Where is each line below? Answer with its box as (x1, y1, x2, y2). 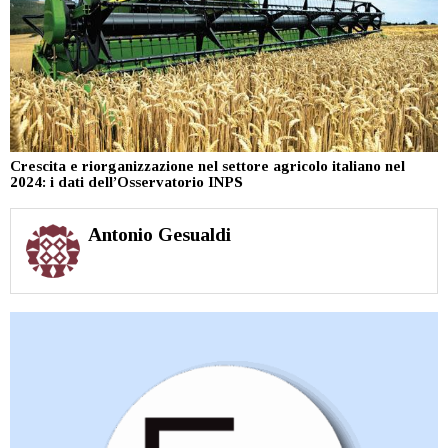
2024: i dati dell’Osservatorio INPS (10, 173, 243, 190)
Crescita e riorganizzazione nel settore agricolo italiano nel (10, 157, 405, 174)
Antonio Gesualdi (87, 223, 231, 245)
